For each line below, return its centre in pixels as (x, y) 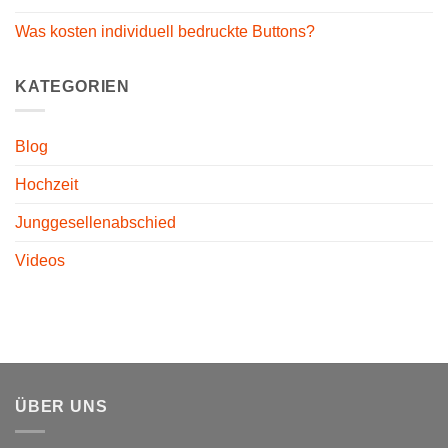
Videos (40, 261)
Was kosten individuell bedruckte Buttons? (165, 31)
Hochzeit (46, 185)
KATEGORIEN (72, 86)
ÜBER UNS (61, 407)
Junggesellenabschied (95, 223)
